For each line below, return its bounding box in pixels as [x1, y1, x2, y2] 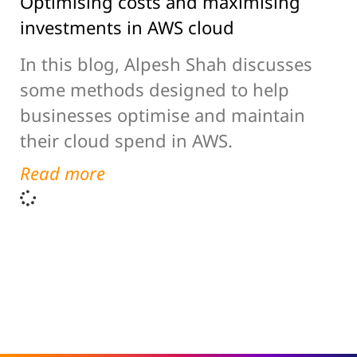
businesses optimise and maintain [20, 102, 305, 127]
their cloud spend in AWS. [20, 127, 233, 152]
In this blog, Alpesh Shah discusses [20, 51, 312, 76]
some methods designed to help [20, 76, 289, 101]
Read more [20, 160, 105, 185]
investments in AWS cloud [20, 14, 234, 39]
